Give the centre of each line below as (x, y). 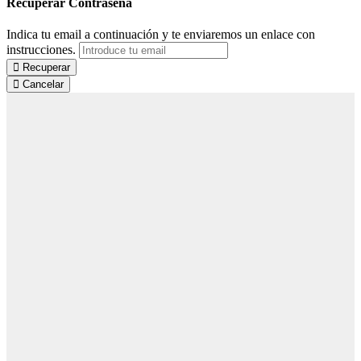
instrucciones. (41, 50)
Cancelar (41, 84)
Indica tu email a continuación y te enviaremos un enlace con (161, 34)
